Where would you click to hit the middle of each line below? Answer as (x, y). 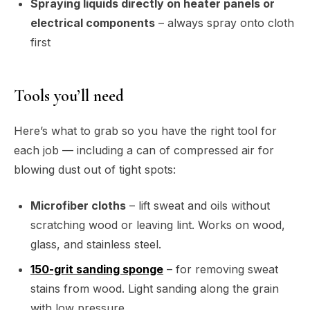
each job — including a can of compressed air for (144, 150)
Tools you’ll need (69, 95)
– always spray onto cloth (225, 22)
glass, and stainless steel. (96, 244)
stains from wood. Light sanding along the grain (155, 288)
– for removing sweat (221, 269)
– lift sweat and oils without (198, 205)
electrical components (93, 22)
